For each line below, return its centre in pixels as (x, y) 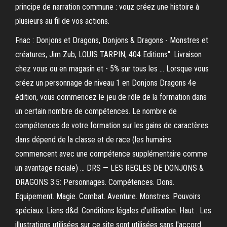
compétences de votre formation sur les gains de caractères (112, 125)
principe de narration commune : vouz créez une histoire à (107, 7)
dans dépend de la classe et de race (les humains (93, 140)
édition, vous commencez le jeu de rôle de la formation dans (111, 97)
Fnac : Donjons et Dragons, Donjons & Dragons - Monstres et (112, 40)
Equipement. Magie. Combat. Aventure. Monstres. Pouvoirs (108, 196)
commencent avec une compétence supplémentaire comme (111, 154)
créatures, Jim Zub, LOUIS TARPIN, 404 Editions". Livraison (108, 54)
